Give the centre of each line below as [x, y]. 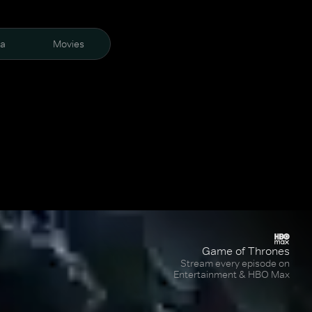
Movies [68, 44]
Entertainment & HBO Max [232, 274]
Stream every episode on [235, 263]
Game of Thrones [246, 251]
